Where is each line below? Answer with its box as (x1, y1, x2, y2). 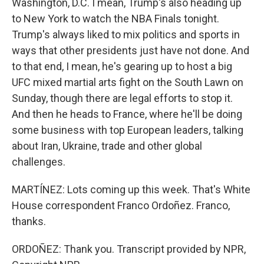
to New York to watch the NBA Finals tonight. (12, 12, 219, 25)
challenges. (12, 156, 65, 168)
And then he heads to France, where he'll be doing (12, 108, 242, 120)
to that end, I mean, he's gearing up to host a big (12, 60, 232, 72)
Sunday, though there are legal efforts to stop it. (12, 92, 233, 104)
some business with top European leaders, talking (12, 124, 243, 136)
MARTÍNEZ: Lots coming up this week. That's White (12, 183, 250, 196)
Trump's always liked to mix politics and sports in (12, 28, 240, 41)
